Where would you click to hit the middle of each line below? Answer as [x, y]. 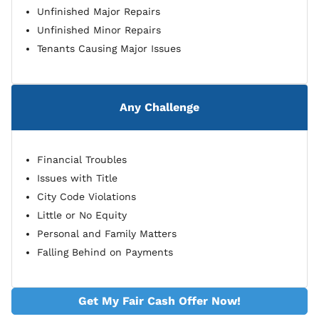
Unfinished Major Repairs [99, 12]
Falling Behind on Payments [105, 252]
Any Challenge [159, 108]
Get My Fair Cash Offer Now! [159, 301]
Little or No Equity [82, 215]
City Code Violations [87, 197]
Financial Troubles [82, 160]
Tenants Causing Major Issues [109, 49]
